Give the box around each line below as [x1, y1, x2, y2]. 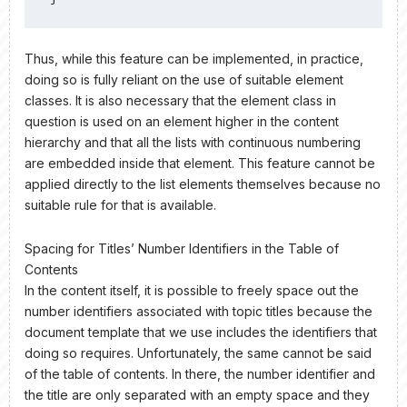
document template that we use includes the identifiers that [25, 323, 377, 340]
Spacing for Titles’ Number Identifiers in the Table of [25, 240, 339, 256]
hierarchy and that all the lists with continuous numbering [25, 134, 361, 151]
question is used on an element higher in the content [25, 114, 339, 130]
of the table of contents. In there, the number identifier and [25, 365, 375, 382]
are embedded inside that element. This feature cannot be [25, 155, 375, 172]
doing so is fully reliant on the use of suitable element [25, 72, 343, 88]
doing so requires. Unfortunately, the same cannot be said [25, 344, 372, 361]
